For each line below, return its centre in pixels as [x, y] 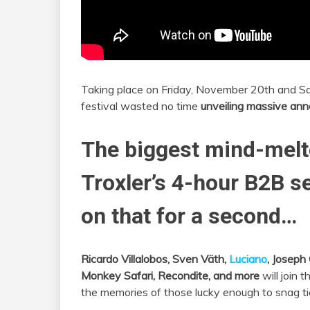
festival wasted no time [141, 106]
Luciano [248, 259]
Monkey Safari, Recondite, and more [170, 276]
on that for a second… [189, 216]
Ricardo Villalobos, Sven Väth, [155, 259]
